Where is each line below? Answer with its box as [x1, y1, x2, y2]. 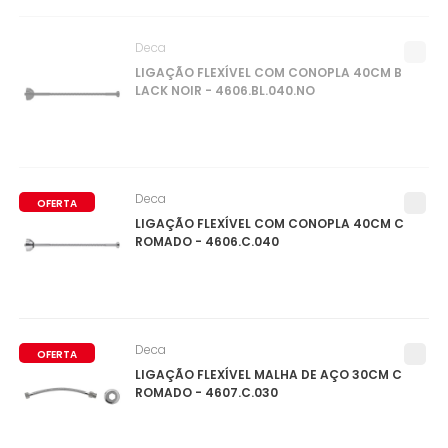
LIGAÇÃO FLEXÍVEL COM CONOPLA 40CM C [134, 215, 404, 232]
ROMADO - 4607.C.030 [134, 384, 278, 401]
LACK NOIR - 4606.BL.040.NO [134, 82, 315, 99]
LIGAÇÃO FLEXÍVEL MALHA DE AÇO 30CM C [134, 366, 402, 383]
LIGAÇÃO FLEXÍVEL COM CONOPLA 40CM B [134, 64, 402, 81]
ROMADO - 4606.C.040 [134, 233, 279, 250]
